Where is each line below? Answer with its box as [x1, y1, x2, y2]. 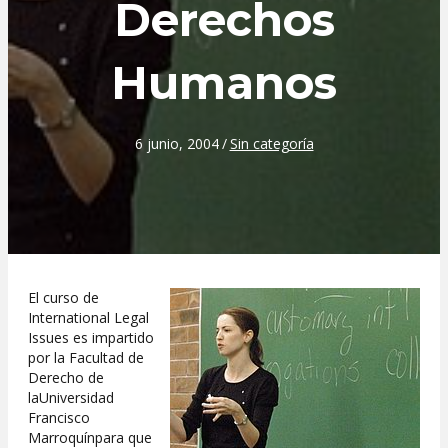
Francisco [28, 408, 90, 428]
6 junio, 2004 [134, 134, 219, 154]
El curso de [28, 288, 99, 308]
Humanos [111, 55, 337, 111]
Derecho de [28, 368, 104, 388]
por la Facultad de [28, 348, 144, 368]
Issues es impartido [28, 328, 154, 348]
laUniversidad [28, 388, 114, 408]
